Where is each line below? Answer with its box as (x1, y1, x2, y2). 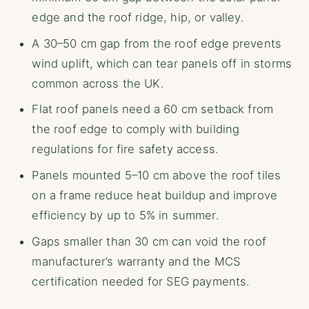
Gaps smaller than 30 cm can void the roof (32, 235, 266, 249)
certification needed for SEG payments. (32, 275, 250, 289)
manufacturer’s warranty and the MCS (32, 255, 240, 269)
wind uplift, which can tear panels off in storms (32, 56, 292, 70)
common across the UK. (32, 76, 163, 90)
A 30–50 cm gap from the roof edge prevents (32, 36, 282, 50)
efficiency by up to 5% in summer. (32, 208, 219, 223)
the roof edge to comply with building (32, 122, 240, 137)
